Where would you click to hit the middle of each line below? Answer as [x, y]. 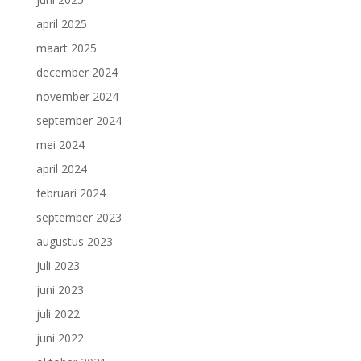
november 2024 [77, 96]
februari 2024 [71, 193]
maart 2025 [66, 48]
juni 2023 [60, 290]
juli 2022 [58, 314]
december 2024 [77, 72]
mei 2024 [60, 145]
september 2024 [79, 120]
